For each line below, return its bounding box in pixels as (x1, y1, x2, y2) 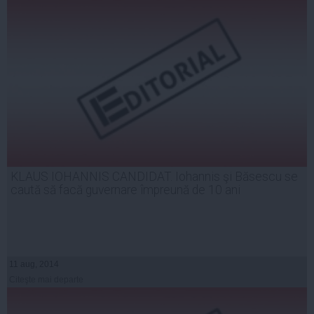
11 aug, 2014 (9, 259, 59, 269)
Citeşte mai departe (9, 274, 83, 285)
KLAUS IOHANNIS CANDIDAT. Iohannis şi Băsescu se (11, 169, 298, 184)
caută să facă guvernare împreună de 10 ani (11, 182, 240, 197)
